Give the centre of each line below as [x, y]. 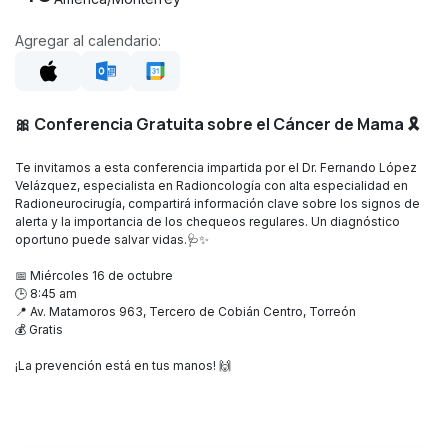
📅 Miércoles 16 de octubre [94, 276]
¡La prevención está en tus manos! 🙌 [123, 366]
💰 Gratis [39, 330]
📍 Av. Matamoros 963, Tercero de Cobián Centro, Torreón [185, 312]
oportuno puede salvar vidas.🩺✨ [112, 240]
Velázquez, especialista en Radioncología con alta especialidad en [211, 186]
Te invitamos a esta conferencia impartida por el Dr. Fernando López [216, 168]
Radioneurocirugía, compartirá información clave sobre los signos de [217, 204]
